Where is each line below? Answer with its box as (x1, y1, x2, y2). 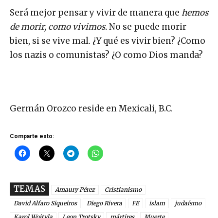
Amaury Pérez (55, 185, 95, 193)
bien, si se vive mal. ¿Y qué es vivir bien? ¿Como (10, 35, 205, 46)
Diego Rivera (87, 199, 122, 207)
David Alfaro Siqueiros (14, 199, 77, 207)
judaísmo (175, 199, 201, 207)
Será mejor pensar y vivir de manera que (10, 7, 182, 18)
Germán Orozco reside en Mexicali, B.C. (10, 103, 173, 114)
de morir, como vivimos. (10, 21, 107, 32)
